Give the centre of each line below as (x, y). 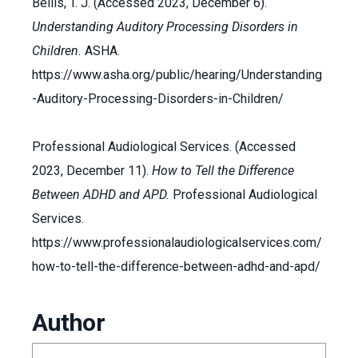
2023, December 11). (92, 171)
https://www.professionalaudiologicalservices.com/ (177, 243)
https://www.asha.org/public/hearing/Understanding (177, 75)
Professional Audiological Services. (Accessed (164, 147)
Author (68, 322)
